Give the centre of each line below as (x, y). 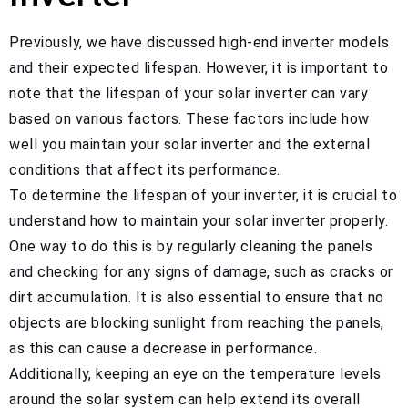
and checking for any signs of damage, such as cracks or (201, 271)
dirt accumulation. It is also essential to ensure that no (197, 297)
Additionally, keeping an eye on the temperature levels (195, 373)
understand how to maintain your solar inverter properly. (199, 220)
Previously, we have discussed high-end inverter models (199, 42)
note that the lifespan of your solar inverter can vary (189, 93)
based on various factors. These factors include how (189, 118)
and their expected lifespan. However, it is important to (199, 67)
